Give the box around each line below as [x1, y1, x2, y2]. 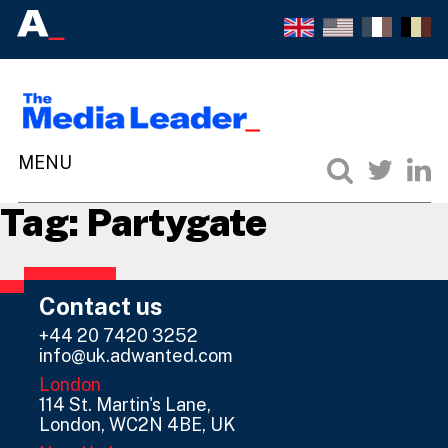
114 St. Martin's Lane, [39, 393, 211, 415]
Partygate [86, 200, 267, 244]
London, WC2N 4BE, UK [39, 413, 235, 435]
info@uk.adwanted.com [39, 344, 233, 366]
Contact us [39, 291, 163, 320]
